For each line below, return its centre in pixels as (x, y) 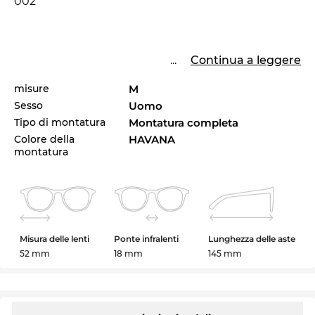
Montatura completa (184, 122)
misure (32, 88)
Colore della (44, 139)
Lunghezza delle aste (251, 238)
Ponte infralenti (146, 238)
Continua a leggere (246, 60)
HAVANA (152, 139)
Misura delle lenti (55, 238)
